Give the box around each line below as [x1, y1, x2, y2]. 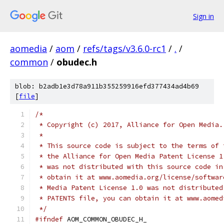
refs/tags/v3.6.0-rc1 [83, 42, 166, 54]
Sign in [193, 11, 214, 21]
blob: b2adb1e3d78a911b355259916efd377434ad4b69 [15, 82, 199, 90]
